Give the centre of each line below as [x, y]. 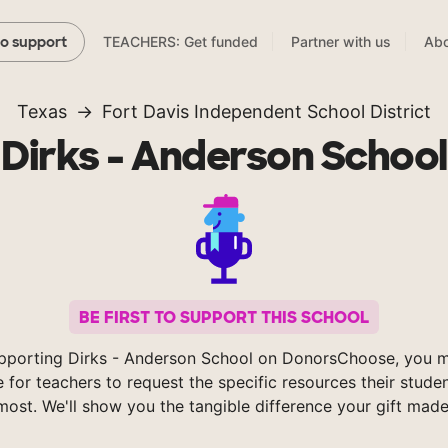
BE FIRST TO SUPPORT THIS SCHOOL [224, 317]
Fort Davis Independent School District [266, 112]
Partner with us [341, 42]
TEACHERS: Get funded [180, 42]
